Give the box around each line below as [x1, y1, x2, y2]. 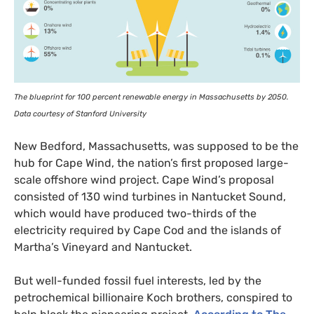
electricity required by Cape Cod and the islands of [14, 224, 281, 238]
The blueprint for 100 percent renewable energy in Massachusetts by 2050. [14, 93, 289, 102]
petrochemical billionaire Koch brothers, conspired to [14, 291, 292, 305]
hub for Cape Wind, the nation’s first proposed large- [14, 156, 289, 170]
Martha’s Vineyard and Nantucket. [14, 240, 192, 254]
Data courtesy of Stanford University [14, 109, 146, 119]
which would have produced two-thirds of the [14, 207, 257, 221]
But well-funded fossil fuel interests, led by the [14, 274, 261, 288]
